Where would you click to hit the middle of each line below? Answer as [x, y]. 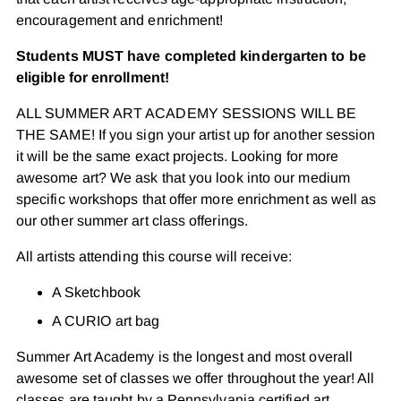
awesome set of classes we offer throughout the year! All [196, 378]
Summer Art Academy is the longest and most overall [184, 356]
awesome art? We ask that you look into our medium [183, 177]
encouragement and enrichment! [124, 20]
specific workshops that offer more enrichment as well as [196, 199]
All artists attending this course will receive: [154, 256]
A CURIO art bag [108, 320]
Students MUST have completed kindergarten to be [191, 55]
